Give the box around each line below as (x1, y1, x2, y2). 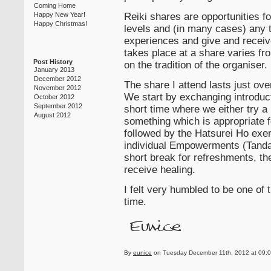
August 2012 (33, 111, 71, 119)
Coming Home (33, 2, 76, 10)
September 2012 (33, 102, 82, 110)
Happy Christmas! (33, 20, 87, 28)
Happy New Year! (33, 11, 85, 19)
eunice (133, 249, 152, 256)
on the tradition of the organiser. (124, 58, 267, 71)
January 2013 (33, 66, 74, 74)
